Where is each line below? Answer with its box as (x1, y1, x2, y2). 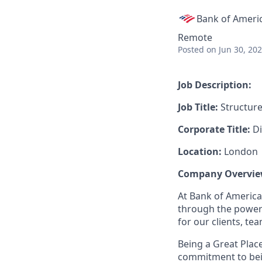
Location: (178, 145, 222, 158)
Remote (178, 31, 212, 44)
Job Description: (178, 78, 251, 91)
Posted (178, 44, 204, 55)
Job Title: (178, 101, 218, 113)
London (222, 145, 258, 158)
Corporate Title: (178, 123, 250, 136)
